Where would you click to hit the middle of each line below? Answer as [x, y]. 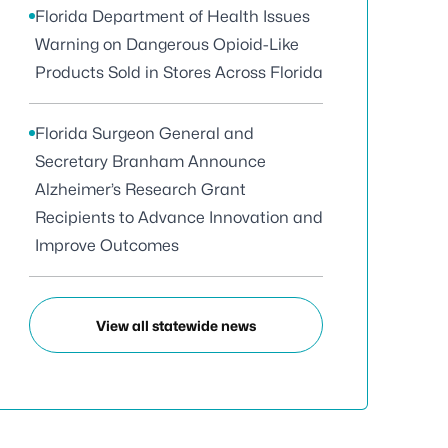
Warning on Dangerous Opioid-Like [167, 44]
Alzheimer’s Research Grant [140, 189]
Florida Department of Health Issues [172, 16]
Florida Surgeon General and [144, 133]
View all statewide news [176, 325]
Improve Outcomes [107, 245]
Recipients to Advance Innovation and [179, 217]
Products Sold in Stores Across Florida [179, 72]
